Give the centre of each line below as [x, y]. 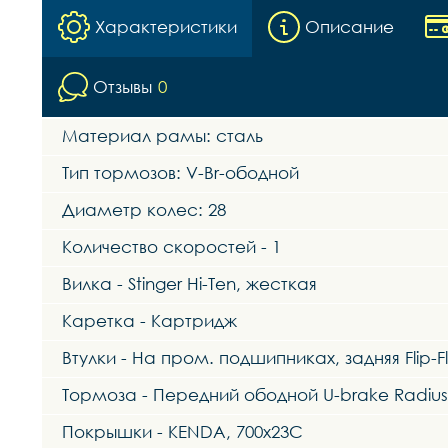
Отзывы [122, 86]
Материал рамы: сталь [162, 135]
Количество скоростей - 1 [171, 246]
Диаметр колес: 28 [144, 209]
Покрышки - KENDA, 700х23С [182, 431]
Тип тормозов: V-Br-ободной [180, 172]
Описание [349, 26]
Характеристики [166, 26]
